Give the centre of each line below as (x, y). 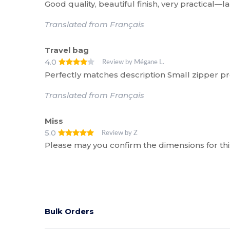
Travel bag (67, 50)
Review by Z (120, 133)
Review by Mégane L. (133, 62)
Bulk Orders (70, 211)
